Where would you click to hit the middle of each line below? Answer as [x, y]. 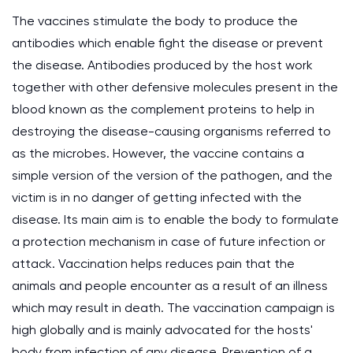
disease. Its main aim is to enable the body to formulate [175, 219]
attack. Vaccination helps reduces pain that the [153, 264]
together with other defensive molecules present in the [175, 87]
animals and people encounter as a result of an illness [170, 286]
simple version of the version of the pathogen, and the [172, 175]
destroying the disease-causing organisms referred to [171, 131]
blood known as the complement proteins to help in [163, 109]
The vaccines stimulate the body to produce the [155, 21]
